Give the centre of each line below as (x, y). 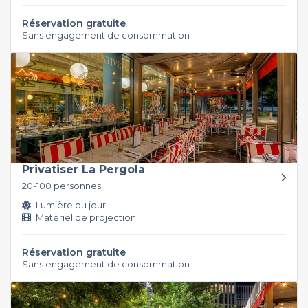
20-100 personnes (62, 185)
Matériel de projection (85, 217)
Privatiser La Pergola (84, 169)
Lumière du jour (70, 205)
